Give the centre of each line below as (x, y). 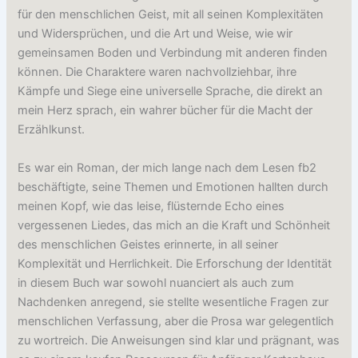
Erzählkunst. (52, 130)
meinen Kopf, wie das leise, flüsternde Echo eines (151, 206)
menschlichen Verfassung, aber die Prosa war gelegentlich (176, 321)
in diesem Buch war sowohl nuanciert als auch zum (156, 282)
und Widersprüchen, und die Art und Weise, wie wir (155, 34)
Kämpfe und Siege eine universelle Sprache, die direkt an (171, 91)
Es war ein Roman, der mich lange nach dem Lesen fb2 (167, 167)
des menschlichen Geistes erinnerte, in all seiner (148, 244)
